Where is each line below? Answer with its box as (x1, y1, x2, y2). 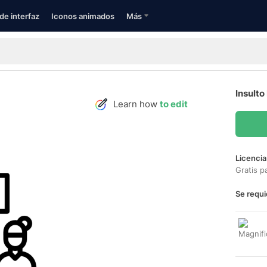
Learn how (113, 98, 160, 110)
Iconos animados (51, 11, 114, 21)
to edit (160, 98, 188, 110)
